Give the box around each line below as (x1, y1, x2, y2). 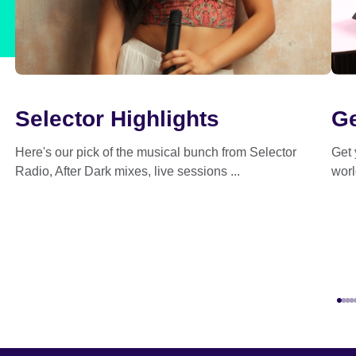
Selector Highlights (14, 106, 219, 131)
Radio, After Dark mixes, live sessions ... (14, 164, 240, 178)
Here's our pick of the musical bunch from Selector (14, 145, 296, 159)
